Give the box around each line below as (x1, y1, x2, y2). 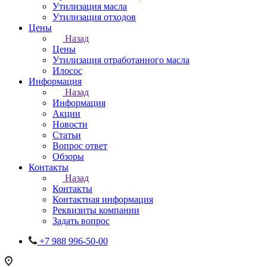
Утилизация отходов (52, 12, 136, 22)
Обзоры (52, 151, 84, 162)
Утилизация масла (52, 1, 127, 11)
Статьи (52, 130, 81, 140)
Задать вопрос (52, 216, 110, 226)
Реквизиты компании (52, 205, 139, 215)
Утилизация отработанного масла (52, 55, 190, 65)
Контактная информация (52, 194, 153, 204)
